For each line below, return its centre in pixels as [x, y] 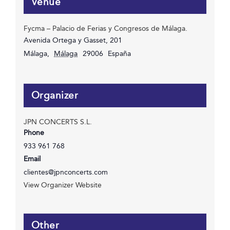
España [120, 53]
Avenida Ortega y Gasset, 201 [73, 40]
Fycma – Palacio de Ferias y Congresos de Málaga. [105, 28]
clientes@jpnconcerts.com [65, 172]
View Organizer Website [62, 185]
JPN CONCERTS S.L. [57, 122]
